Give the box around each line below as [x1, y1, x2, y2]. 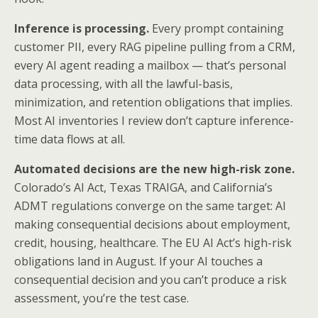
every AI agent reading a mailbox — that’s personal [14, 57, 286, 74]
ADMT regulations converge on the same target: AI [14, 198, 286, 214]
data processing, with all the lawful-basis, [14, 76, 233, 92]
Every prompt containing [149, 21, 284, 37]
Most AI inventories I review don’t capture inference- [14, 113, 294, 129]
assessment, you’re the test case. [14, 290, 189, 307]
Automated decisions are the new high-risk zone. [14, 161, 295, 177]
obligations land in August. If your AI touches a [14, 253, 263, 270]
